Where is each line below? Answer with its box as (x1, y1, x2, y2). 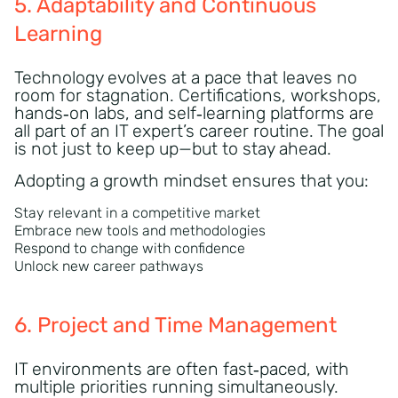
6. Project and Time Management (14, 313, 337, 338)
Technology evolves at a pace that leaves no (14, 68, 357, 89)
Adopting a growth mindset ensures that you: (14, 171, 369, 192)
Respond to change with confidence (14, 240, 245, 258)
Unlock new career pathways (14, 258, 203, 275)
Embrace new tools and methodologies (14, 222, 266, 240)
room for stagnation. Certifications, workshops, (14, 85, 381, 107)
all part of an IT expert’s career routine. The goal (14, 121, 384, 142)
